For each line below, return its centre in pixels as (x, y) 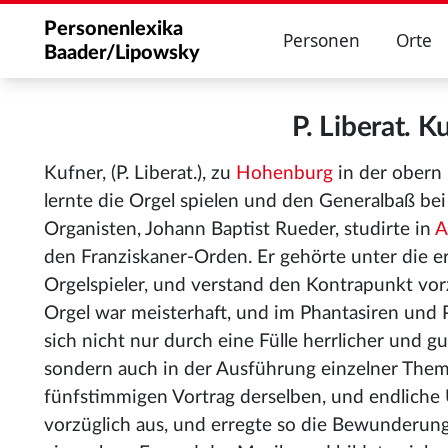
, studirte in (385, 229)
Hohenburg (284, 173)
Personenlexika (113, 29)
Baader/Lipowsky (122, 53)
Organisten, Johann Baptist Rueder (189, 229)
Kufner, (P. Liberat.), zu (140, 173)
